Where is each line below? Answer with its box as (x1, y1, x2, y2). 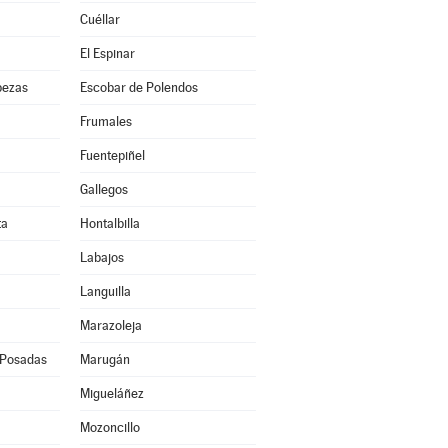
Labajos (79, 250, 124, 265)
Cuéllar (79, 12, 120, 27)
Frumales (79, 114, 132, 129)
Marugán (79, 352, 130, 367)
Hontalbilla (79, 216, 140, 231)
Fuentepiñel (79, 148, 145, 163)
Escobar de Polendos (79, 80, 198, 95)
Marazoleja (79, 318, 142, 333)
